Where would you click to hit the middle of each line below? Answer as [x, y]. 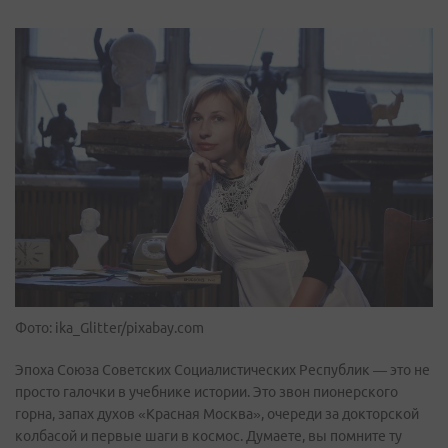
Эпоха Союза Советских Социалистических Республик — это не [222, 369]
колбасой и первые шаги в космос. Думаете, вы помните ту [208, 435]
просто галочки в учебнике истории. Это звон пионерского [206, 391]
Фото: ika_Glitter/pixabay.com [109, 327]
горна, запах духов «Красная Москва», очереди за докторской [217, 413]
